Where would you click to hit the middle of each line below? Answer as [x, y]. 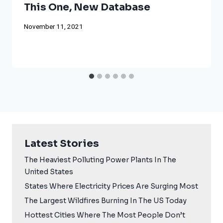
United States [49, 172]
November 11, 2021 [54, 27]
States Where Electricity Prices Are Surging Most [111, 186]
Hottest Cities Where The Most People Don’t [105, 215]
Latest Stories [62, 144]
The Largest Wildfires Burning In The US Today [106, 201]
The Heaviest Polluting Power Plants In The [100, 160]
